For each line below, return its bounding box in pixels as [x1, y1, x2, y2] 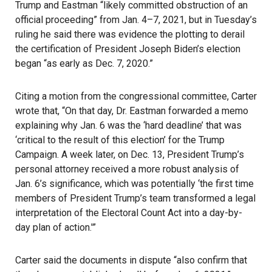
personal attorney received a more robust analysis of [15, 163, 239, 175]
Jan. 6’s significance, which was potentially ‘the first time [15, 178, 254, 189]
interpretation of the [15, 207, 101, 219]
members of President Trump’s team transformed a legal [15, 192, 256, 204]
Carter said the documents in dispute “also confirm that [15, 254, 247, 266]
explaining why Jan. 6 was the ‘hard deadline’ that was [15, 120, 242, 131]
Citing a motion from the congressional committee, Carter [15, 90, 257, 102]
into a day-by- [182, 207, 242, 219]
